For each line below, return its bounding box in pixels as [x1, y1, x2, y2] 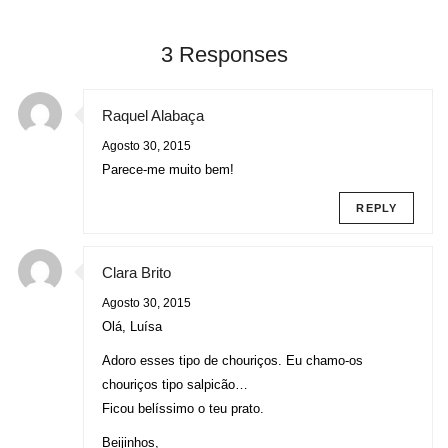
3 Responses [160, 42, 288, 68]
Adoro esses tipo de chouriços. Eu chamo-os [102, 353, 363, 369]
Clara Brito [102, 264, 171, 282]
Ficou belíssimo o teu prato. [102, 401, 264, 417]
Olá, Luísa [102, 319, 162, 335]
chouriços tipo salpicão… [102, 377, 248, 393]
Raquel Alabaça [102, 107, 204, 125]
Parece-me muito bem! [102, 162, 234, 178]
